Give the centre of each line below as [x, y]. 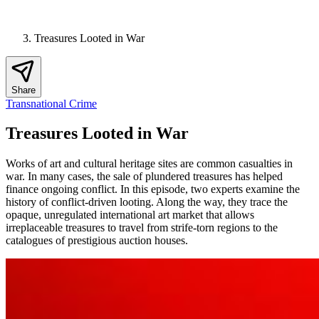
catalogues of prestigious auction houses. [97, 241]
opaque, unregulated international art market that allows [130, 215]
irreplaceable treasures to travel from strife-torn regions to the [142, 228]
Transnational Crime [51, 103]
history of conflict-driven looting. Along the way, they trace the [147, 202]
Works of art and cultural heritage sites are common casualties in [149, 164]
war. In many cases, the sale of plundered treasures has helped [144, 177]
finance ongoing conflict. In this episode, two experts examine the [153, 189]
